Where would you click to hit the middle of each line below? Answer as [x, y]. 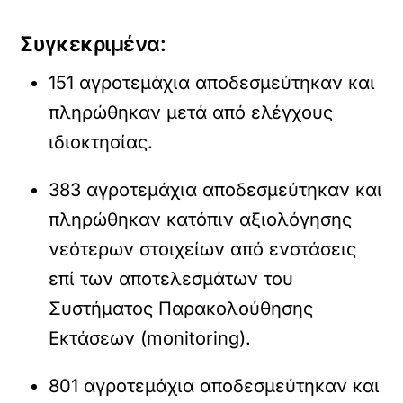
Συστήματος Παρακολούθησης [181, 309]
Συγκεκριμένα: [93, 44]
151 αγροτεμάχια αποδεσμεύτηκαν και [212, 83]
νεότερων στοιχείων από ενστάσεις [203, 249]
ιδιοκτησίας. [101, 142]
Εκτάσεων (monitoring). [150, 338]
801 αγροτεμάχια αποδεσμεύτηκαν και [215, 386]
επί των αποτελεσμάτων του [171, 279]
